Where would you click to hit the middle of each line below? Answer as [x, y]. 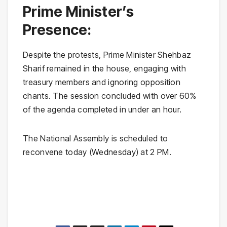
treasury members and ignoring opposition [102, 82]
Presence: [57, 30]
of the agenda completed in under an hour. [102, 109]
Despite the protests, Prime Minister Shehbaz [107, 54]
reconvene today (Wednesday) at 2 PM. [97, 152]
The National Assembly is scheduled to [96, 138]
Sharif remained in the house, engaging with [104, 68]
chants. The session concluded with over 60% [109, 96]
